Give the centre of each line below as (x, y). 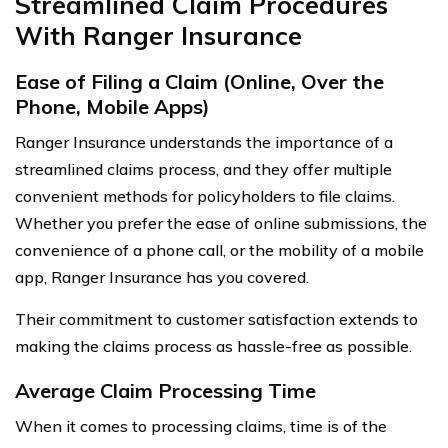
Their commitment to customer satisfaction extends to (216, 318)
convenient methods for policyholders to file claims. (205, 195)
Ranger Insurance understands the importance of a (204, 141)
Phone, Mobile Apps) (112, 106)
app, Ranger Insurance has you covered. (162, 276)
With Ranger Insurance (158, 35)
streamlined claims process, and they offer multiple (203, 168)
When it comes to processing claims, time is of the (201, 425)
